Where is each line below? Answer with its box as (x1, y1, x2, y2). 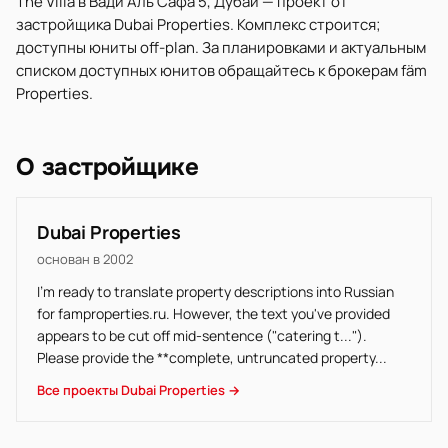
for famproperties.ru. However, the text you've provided (37, 304, 390, 323)
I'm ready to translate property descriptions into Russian (37, 282, 394, 301)
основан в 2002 (37, 250, 133, 268)
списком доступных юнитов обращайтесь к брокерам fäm (16, 60, 427, 81)
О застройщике (16, 152, 199, 182)
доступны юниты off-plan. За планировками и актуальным (16, 37, 426, 58)
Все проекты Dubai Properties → (37, 381, 240, 399)
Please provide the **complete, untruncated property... (37, 348, 387, 367)
